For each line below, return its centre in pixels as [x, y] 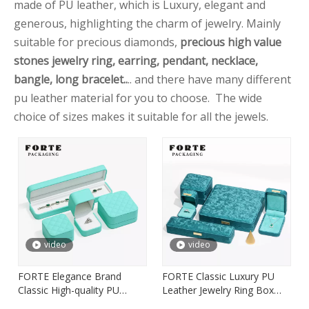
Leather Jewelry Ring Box [218, 290]
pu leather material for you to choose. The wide [138, 98]
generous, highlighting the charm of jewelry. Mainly [147, 23]
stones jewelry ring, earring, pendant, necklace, [136, 60]
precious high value [229, 42]
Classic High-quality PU [69, 290]
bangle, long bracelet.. [71, 79]
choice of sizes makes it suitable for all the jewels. [141, 116]
